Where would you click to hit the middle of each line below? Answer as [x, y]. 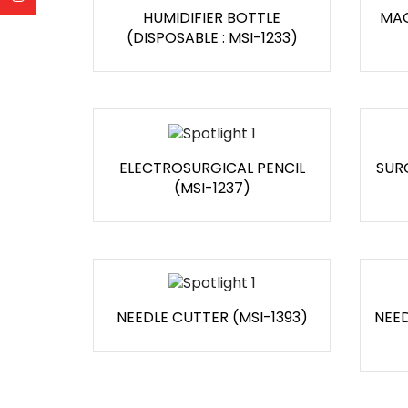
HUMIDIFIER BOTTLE [212, 18]
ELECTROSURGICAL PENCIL [212, 168]
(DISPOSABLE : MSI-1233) [212, 38]
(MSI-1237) [212, 188]
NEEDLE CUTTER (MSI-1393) [212, 318]
